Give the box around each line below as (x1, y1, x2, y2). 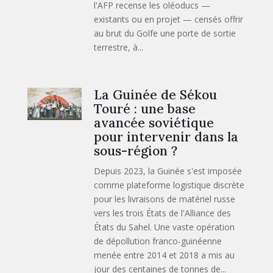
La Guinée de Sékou (94, 86, 218, 103)
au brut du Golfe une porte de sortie (94, 27, 236, 39)
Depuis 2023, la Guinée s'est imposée (94, 165, 243, 177)
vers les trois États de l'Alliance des (94, 207, 232, 219)
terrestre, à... (94, 41, 144, 53)
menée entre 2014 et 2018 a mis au (94, 249, 235, 261)
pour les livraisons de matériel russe (94, 193, 236, 205)
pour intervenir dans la (94, 128, 239, 145)
